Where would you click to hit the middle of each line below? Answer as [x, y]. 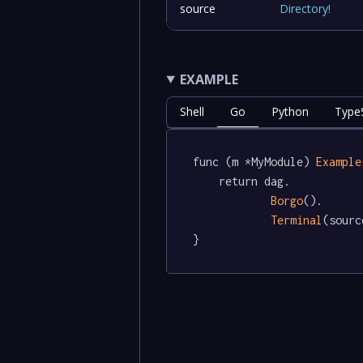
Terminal [297, 220]
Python [290, 111]
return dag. [206, 181]
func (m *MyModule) [255, 162]
